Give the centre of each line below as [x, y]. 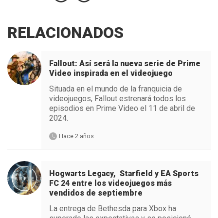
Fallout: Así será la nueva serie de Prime [125, 64]
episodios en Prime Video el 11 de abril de [122, 109]
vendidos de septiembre [96, 193]
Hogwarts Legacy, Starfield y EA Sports [124, 174]
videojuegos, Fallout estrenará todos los [117, 99]
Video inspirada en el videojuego [111, 73]
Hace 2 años [76, 136]
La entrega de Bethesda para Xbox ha [112, 209]
